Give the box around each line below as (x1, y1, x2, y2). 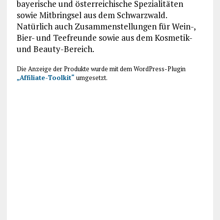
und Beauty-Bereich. (16, 43, 94, 55)
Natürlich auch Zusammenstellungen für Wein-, (16, 20, 195, 32)
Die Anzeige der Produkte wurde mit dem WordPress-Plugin (16, 64, 186, 73)
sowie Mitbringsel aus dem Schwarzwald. (16, 9, 167, 21)
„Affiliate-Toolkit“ (16, 73, 75, 82)
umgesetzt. (74, 73, 108, 82)
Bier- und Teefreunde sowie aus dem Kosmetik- (16, 31, 192, 43)
